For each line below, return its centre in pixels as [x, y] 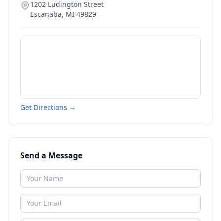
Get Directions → [48, 107]
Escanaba [46, 14]
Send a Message [51, 155]
